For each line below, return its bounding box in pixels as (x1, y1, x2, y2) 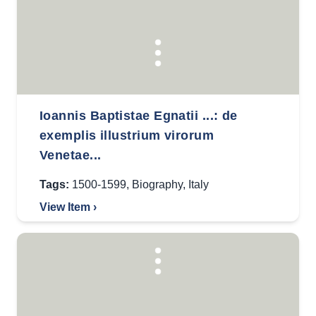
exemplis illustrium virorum (39, 128, 214, 142)
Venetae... (39, 148, 102, 162)
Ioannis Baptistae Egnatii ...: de (39, 109, 238, 123)
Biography (132, 178, 183, 190)
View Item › (39, 201, 97, 213)
